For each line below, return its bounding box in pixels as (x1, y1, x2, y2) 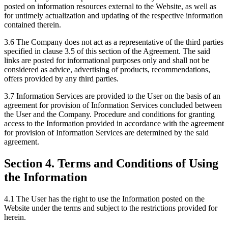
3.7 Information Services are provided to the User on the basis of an (4, 92, 220, 101)
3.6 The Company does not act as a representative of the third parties (4, 38, 223, 47)
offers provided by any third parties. (4, 74, 119, 83)
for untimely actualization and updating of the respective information (4, 11, 223, 20)
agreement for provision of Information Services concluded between (4, 101, 222, 110)
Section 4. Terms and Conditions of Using (4, 157, 218, 170)
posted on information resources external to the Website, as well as (4, 2, 216, 11)
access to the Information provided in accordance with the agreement (4, 119, 224, 128)
